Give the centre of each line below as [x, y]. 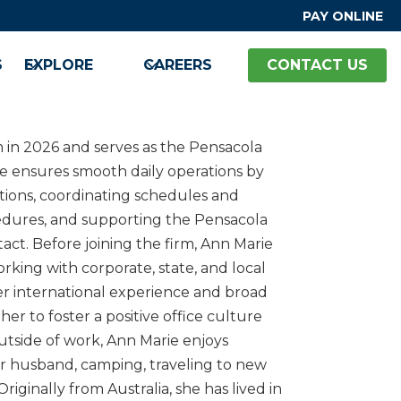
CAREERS [178, 65]
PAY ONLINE [343, 16]
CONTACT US [317, 65]
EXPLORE [59, 65]
